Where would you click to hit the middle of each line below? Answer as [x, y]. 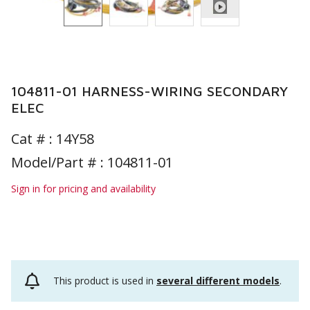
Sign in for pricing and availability [83, 189]
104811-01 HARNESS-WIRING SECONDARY [149, 91]
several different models [218, 281]
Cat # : [34, 139]
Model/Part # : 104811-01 [92, 162]
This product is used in [105, 281]
